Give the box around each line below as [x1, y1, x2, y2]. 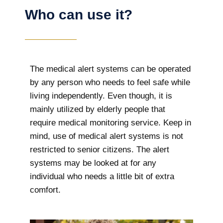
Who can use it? [25, 7, 132, 23]
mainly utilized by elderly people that [30, 105, 165, 114]
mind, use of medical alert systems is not [30, 131, 183, 141]
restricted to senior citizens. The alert [30, 145, 169, 155]
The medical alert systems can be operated [30, 64, 191, 74]
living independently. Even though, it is [30, 91, 172, 101]
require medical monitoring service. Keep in [30, 118, 191, 128]
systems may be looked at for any [30, 158, 156, 168]
